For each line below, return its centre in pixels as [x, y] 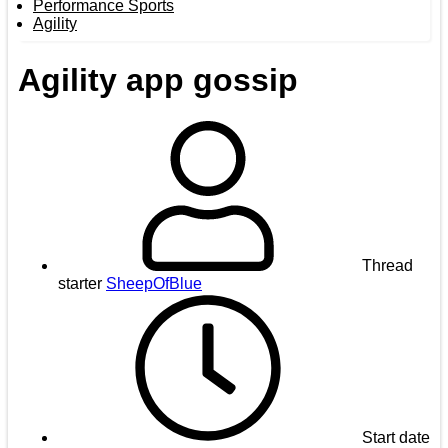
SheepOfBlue [154, 283]
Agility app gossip [158, 80]
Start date [396, 437]
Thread [387, 265]
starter [80, 283]
